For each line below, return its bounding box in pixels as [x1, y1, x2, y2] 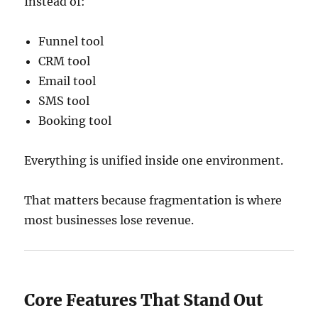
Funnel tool [38, 34, 104, 49]
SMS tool [38, 94, 90, 109]
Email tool [38, 74, 97, 89]
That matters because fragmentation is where [24, 193, 283, 208]
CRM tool [38, 54, 91, 69]
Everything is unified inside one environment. [24, 153, 284, 168]
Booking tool [38, 114, 112, 128]
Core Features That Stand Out [24, 290, 263, 311]
